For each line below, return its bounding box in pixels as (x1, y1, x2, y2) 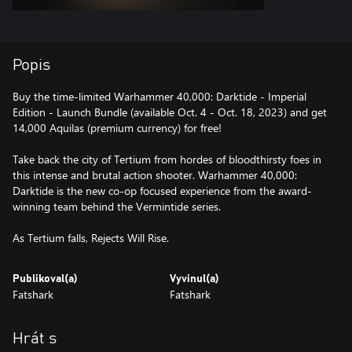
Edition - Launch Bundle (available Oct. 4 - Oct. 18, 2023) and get (13, 104, 327, 119)
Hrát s (13, 330, 57, 346)
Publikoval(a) (13, 273, 78, 284)
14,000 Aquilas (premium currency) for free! (13, 119, 222, 135)
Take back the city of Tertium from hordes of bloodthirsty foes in (13, 151, 321, 167)
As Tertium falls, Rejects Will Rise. (13, 229, 169, 245)
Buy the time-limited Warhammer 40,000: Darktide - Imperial (13, 88, 306, 104)
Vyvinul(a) (170, 273, 219, 284)
